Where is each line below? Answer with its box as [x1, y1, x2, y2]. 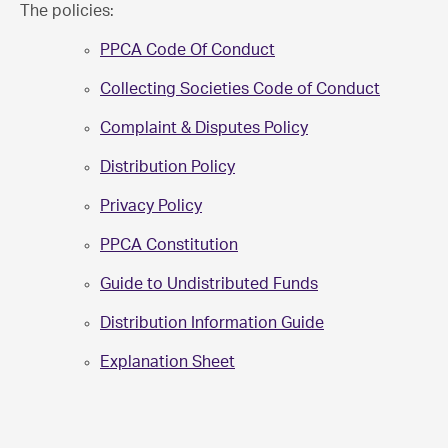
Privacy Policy [100, 198, 202, 214]
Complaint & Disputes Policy [100, 120, 308, 136]
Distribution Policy [100, 159, 235, 175]
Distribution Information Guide [100, 315, 324, 331]
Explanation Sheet [100, 354, 235, 370]
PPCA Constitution [100, 237, 238, 253]
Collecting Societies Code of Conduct [100, 81, 380, 97]
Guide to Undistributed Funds [100, 276, 318, 292]
